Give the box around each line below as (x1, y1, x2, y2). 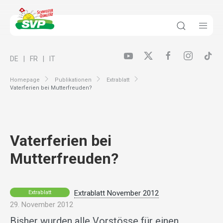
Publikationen (55, 76, 92, 83)
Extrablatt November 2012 (74, 189, 159, 198)
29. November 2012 (10, 200, 73, 210)
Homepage (10, 76, 40, 83)
